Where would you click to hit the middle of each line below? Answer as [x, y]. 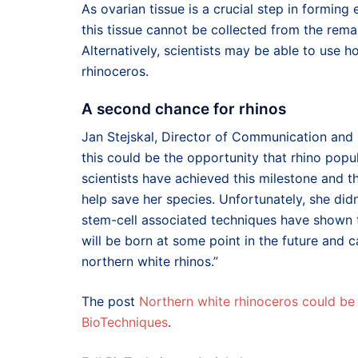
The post [110, 301]
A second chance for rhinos [184, 109]
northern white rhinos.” [150, 261]
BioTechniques [125, 322]
